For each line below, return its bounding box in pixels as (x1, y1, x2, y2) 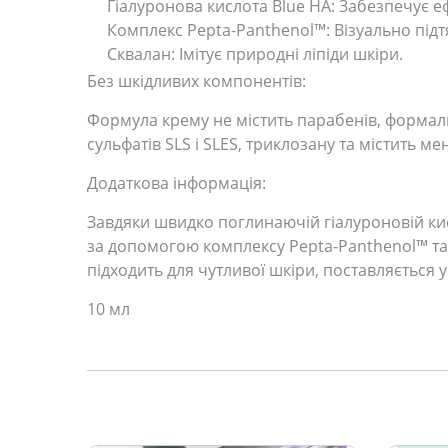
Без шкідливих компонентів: (87, 70, 306, 92)
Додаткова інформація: (87, 172, 266, 194)
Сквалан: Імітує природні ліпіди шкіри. (107, 43, 403, 65)
